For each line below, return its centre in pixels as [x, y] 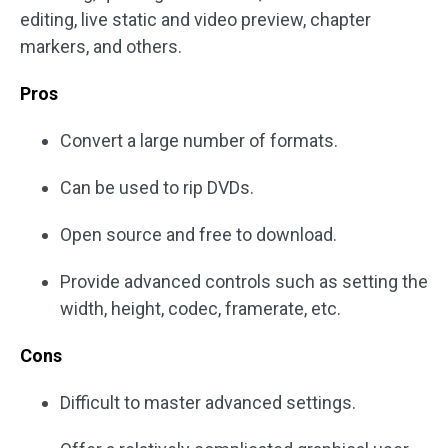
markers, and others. [101, 47]
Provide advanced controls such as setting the [244, 282]
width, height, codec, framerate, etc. [200, 309]
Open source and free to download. [198, 235]
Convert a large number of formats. [199, 141]
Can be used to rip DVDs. [157, 188]
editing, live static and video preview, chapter [195, 20]
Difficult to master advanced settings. [208, 403]
